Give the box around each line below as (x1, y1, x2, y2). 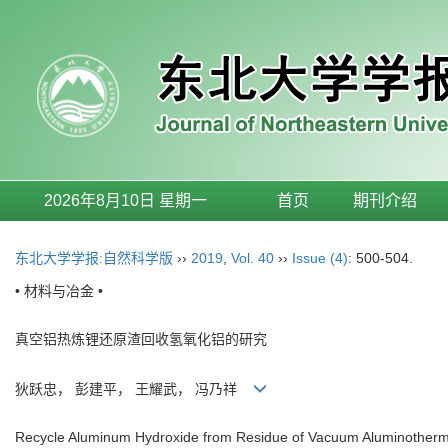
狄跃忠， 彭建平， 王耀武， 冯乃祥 (15, 381, 253, 398)
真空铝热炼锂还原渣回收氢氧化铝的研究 (15, 331, 267, 347)
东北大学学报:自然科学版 (15, 250, 173, 266)
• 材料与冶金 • (15, 283, 103, 299)
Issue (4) (292, 250, 348, 266)
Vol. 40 (231, 250, 274, 266)
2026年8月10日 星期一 (43, 192, 207, 209)
